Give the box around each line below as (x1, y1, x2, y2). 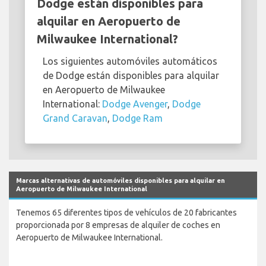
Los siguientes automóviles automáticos (43, 55, 217, 66)
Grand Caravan (43, 112, 107, 123)
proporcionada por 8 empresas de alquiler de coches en (16, 220, 220, 230)
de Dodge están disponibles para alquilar (43, 69, 219, 81)
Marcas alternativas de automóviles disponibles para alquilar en (16, 176, 225, 184)
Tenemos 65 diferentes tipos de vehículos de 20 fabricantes (16, 207, 237, 217)
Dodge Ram (112, 112, 163, 123)
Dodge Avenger (102, 98, 167, 109)
